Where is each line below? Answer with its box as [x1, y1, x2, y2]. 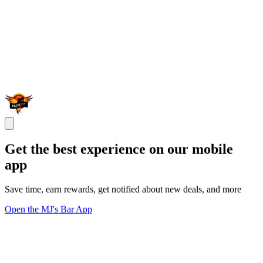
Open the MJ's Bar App [5, 204, 92, 215]
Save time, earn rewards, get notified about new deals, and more [5, 184, 241, 195]
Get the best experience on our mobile [5, 141, 233, 157]
